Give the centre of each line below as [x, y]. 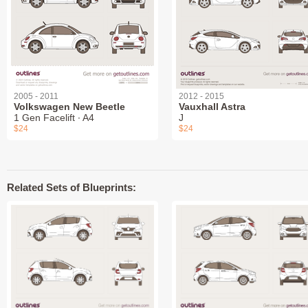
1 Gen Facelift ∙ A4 [54, 117]
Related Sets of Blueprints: [71, 187]
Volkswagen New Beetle [69, 106]
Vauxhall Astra [212, 106]
